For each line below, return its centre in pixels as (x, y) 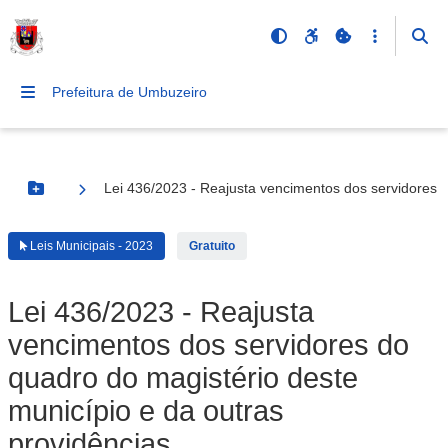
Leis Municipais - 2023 (91, 245)
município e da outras (146, 411)
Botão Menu (76, 196)
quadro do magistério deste (183, 378)
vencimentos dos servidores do (208, 345)
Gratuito (212, 245)
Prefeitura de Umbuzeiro (129, 92)
